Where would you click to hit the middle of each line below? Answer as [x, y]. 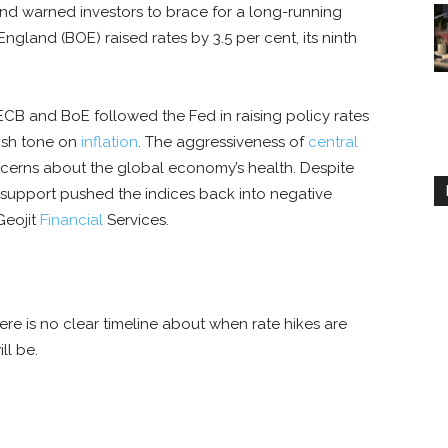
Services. [136, 220]
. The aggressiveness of [223, 142]
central [333, 142]
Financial [71, 220]
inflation [109, 142]
